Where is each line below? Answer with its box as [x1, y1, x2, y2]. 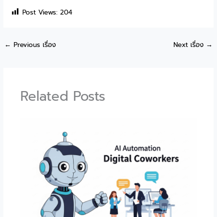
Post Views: [22, 7, 58, 17]
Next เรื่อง [173, 40, 206, 50]
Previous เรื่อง [11, 40, 56, 50]
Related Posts [20, 86, 105, 107]
